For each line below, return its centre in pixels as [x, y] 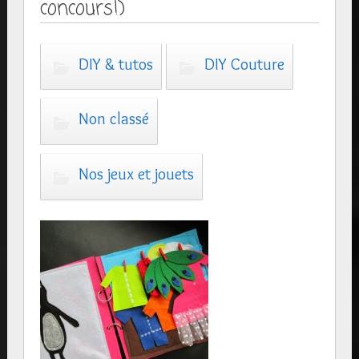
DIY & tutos [115, 64]
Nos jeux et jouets [136, 174]
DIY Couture [244, 64]
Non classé [113, 119]
